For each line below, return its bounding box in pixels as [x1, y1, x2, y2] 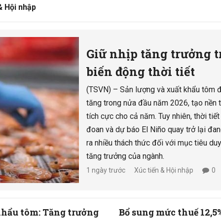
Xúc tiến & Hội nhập [134, 166, 194, 174]
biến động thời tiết [86, 63, 195, 79]
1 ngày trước [86, 166, 126, 174]
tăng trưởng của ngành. [86, 151, 165, 161]
